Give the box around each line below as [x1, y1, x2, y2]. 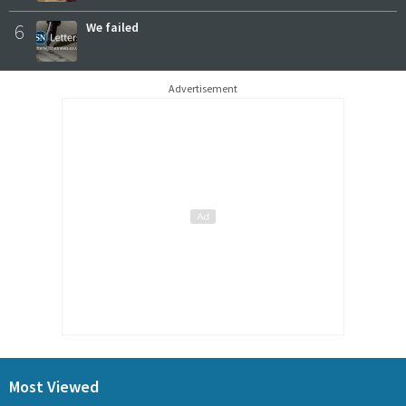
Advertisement [169, 82, 237, 96]
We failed [86, 19, 139, 36]
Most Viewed [9, 376, 99, 398]
